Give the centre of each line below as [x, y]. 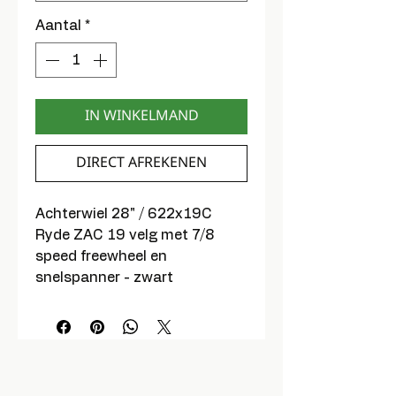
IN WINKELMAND [141, 116]
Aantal [58, 26]
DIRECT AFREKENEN [141, 163]
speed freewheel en [101, 256]
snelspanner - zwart [104, 278]
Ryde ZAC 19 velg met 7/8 [125, 235]
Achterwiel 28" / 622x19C [124, 214]
